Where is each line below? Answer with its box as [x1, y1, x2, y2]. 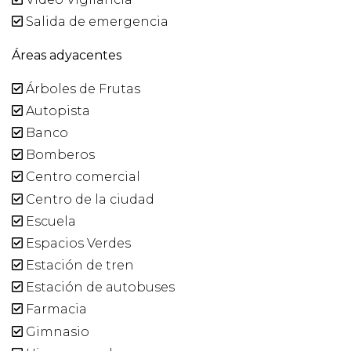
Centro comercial [23, 169, 140, 185]
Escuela [23, 213, 76, 229]
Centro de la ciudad [23, 191, 154, 207]
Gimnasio [23, 324, 89, 339]
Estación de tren [23, 258, 134, 273]
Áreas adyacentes [12, 48, 121, 63]
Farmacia [23, 302, 87, 317]
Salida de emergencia [23, 14, 168, 30]
